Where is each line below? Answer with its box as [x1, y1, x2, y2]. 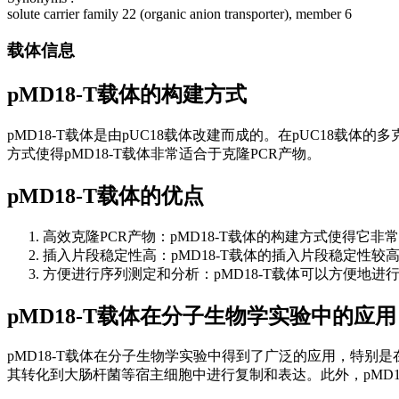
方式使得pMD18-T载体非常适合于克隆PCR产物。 [7, 145, 321, 161]
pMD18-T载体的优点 [7, 183, 204, 208]
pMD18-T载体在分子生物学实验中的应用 [7, 304, 396, 328]
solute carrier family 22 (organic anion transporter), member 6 [7, 6, 352, 22]
